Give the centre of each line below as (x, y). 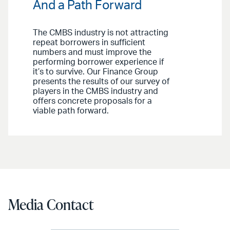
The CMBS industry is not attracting (101, 33)
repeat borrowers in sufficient (89, 43)
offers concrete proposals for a (92, 101)
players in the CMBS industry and (95, 92)
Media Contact (51, 205)
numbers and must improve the (92, 53)
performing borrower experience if (98, 62)
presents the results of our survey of (101, 82)
